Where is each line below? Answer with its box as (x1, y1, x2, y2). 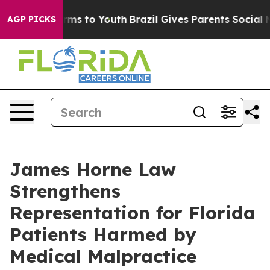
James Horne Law (10, 158, 176, 181)
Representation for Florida (10, 201, 256, 224)
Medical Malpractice (10, 245, 196, 268)
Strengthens (10, 180, 121, 202)
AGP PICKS (7, 14, 56, 25)
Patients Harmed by (10, 223, 196, 246)
